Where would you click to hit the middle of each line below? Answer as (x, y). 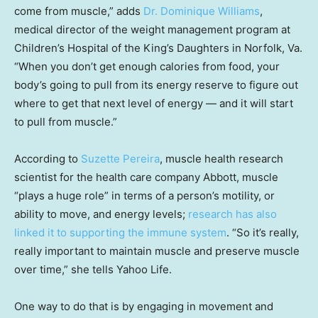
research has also (232, 214)
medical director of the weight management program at (152, 29)
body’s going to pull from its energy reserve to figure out (156, 84)
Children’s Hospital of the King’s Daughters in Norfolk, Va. (158, 48)
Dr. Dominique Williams (202, 11)
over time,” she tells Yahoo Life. (93, 269)
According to (48, 158)
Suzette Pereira (120, 158)
